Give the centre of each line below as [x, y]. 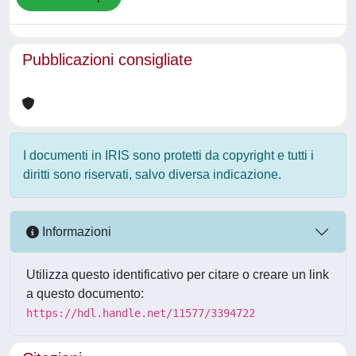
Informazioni [75, 232]
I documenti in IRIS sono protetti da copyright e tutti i [168, 155]
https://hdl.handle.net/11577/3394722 [141, 313]
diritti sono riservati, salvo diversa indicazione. [152, 174]
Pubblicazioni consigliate [107, 59]
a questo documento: [85, 293]
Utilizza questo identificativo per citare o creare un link [178, 274]
